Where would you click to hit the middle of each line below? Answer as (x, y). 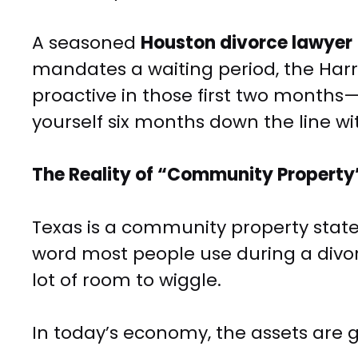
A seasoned (86, 43)
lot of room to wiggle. (127, 280)
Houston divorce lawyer (247, 43)
